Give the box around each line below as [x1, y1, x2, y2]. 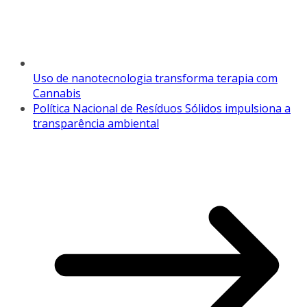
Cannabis [33, 86, 81, 101]
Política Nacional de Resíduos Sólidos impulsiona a [33, 101, 291, 116]
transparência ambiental [33, 116, 159, 132]
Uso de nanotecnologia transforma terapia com [33, 71, 278, 86]
